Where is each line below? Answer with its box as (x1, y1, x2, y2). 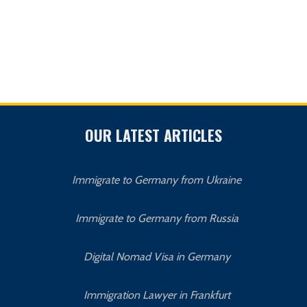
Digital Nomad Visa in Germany (83, 249, 230, 263)
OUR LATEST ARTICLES (85, 123, 222, 146)
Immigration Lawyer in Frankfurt (83, 288, 230, 302)
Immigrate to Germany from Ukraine (72, 173, 242, 186)
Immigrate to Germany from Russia (75, 211, 238, 225)
